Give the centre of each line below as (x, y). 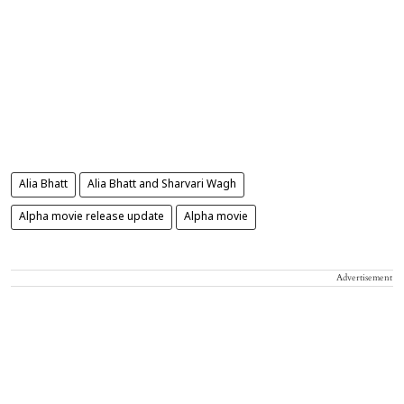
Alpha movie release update (92, 217)
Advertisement (364, 277)
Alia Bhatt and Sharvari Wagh (162, 184)
